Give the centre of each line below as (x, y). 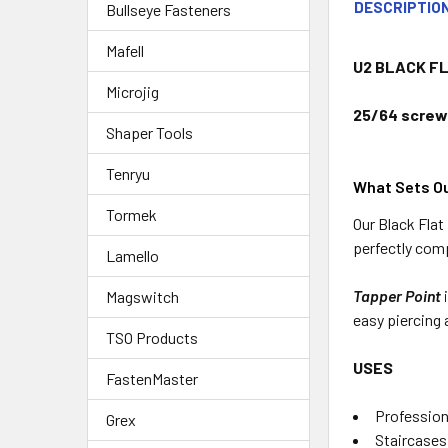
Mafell (125, 50)
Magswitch (142, 296)
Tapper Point (399, 295)
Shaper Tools (149, 132)
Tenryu (128, 173)
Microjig (132, 91)
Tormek (131, 214)
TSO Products (152, 337)
